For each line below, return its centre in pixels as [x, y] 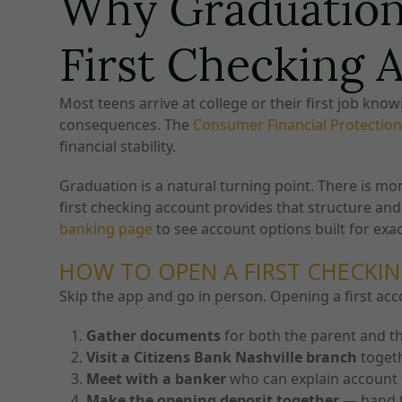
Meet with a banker [157, 379]
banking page [106, 229]
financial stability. [118, 147]
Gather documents [154, 336]
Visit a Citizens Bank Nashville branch [222, 358]
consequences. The [125, 125]
